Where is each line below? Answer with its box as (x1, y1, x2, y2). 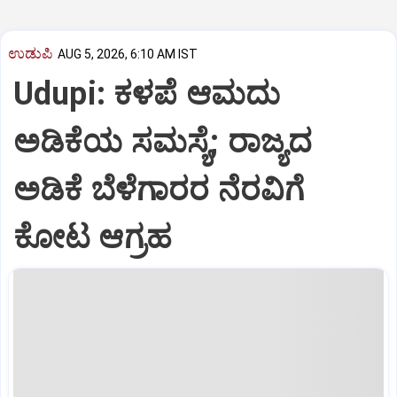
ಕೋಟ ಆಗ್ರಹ (13, 218, 172, 256)
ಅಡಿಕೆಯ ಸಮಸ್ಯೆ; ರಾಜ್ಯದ (13, 122, 312, 160)
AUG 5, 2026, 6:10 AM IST (58, 47, 198, 62)
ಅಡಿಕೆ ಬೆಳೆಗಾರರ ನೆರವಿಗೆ (13, 170, 305, 208)
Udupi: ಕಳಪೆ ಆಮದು (13, 74, 281, 113)
